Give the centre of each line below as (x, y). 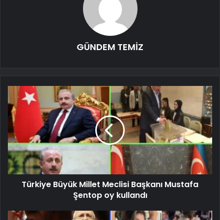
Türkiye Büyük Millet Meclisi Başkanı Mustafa (110, 184)
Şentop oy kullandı (110, 195)
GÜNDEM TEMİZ (110, 47)
